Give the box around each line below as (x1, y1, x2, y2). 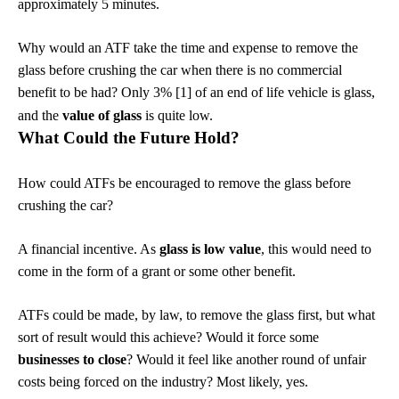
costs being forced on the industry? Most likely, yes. (18, 374, 308, 389)
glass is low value (159, 241, 261, 256)
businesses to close (18, 352, 126, 367)
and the (18, 108, 62, 123)
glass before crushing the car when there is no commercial (18, 62, 342, 77)
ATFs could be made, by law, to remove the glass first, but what (18, 307, 375, 322)
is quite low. (142, 108, 213, 123)
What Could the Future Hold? (18, 128, 240, 147)
